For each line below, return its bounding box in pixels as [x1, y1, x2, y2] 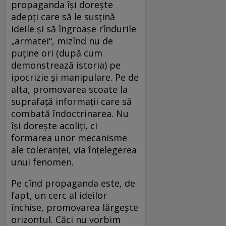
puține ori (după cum [11, 47, 102, 60]
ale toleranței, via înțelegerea [11, 144, 137, 156]
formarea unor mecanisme [11, 132, 127, 144]
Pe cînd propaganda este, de [11, 177, 135, 190]
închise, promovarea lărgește [11, 201, 138, 214]
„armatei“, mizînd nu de [11, 35, 113, 47]
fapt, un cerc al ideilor [11, 189, 107, 202]
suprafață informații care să [11, 95, 132, 108]
